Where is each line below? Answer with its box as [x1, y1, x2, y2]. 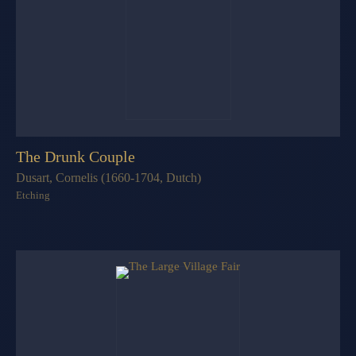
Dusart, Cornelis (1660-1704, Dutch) [16, 170, 201, 184]
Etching [16, 188, 50, 201]
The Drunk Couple [16, 147, 135, 165]
